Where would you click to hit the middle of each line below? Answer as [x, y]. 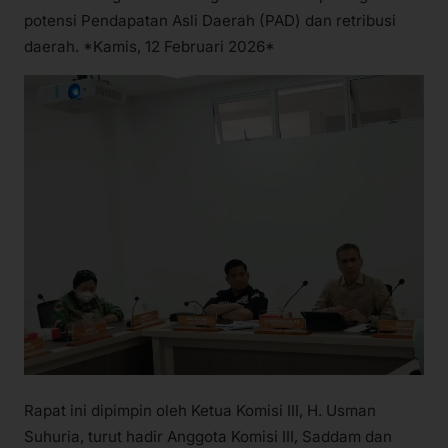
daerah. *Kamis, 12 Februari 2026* [149, 46]
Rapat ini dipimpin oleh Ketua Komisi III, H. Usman [200, 411]
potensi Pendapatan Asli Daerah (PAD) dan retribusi [210, 20]
